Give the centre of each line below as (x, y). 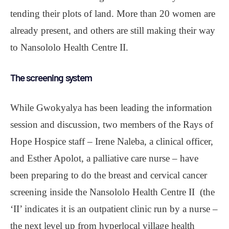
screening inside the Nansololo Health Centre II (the (112, 192)
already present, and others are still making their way (113, 30)
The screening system (51, 77)
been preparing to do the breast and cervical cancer (109, 175)
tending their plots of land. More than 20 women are (113, 13)
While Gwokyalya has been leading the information (111, 107)
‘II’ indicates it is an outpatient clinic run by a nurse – (114, 209)
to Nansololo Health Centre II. (69, 47)
